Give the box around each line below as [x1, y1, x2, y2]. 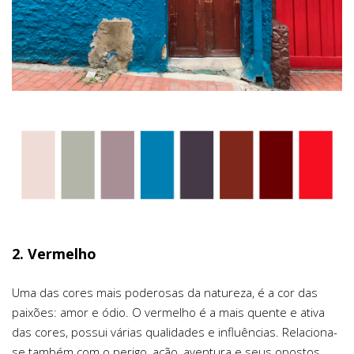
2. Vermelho [12, 243, 96, 263]
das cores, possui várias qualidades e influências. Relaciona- [12, 323, 337, 340]
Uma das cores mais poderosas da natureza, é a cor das [12, 284, 318, 300]
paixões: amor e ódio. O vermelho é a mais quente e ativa [12, 303, 325, 320]
